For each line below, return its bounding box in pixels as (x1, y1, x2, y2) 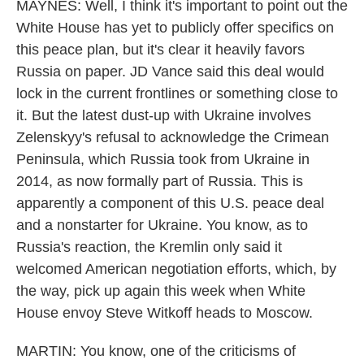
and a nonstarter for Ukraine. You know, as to (16, 217, 308, 233)
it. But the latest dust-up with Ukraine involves (16, 107, 311, 123)
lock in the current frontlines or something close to (16, 85, 338, 102)
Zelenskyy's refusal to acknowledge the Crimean (16, 129, 329, 145)
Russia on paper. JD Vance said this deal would (16, 63, 324, 80)
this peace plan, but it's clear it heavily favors (16, 41, 305, 58)
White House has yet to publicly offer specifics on (16, 19, 334, 36)
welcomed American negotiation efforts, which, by (16, 261, 336, 277)
